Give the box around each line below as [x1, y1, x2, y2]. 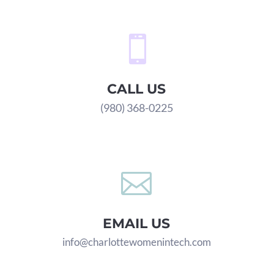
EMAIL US [103, 215, 171, 232]
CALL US [107, 80, 166, 97]
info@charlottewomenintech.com [62, 235, 211, 248]
